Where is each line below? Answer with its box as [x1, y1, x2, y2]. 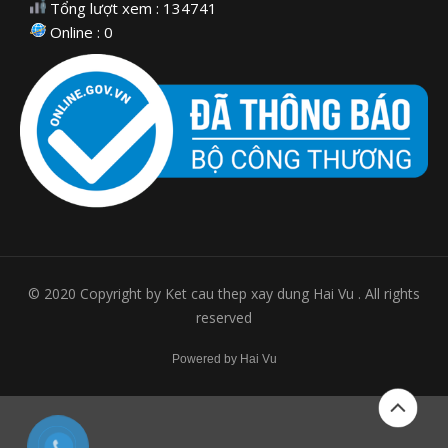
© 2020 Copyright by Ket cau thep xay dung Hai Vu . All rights [28, 283, 420, 303]
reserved [196, 307, 252, 327]
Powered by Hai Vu [171, 351, 277, 366]
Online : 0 [46, 22, 113, 43]
